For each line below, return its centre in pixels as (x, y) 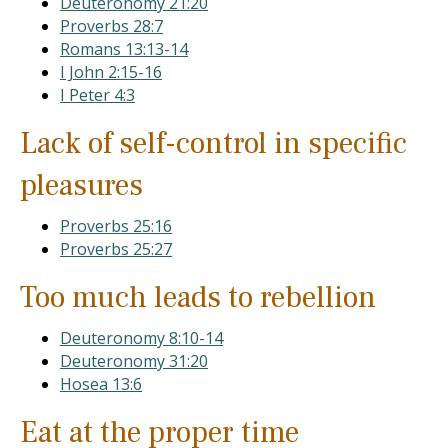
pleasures (81, 185)
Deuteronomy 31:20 (134, 361)
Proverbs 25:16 (116, 226)
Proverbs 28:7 (111, 26)
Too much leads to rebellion (198, 297)
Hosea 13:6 (101, 384)
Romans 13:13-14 (124, 49)
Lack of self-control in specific (213, 143)
